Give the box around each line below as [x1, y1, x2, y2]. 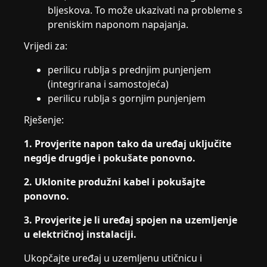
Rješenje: [24, 113, 64, 126]
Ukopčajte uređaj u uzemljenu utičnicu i [24, 252, 203, 265]
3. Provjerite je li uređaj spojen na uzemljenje [24, 213, 238, 226]
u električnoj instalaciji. [24, 228, 137, 241]
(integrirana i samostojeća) [48, 77, 169, 91]
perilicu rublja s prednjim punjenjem [48, 63, 212, 76]
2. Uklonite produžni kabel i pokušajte [24, 175, 206, 188]
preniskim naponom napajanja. [48, 18, 189, 31]
